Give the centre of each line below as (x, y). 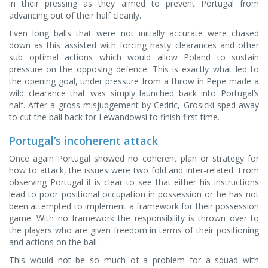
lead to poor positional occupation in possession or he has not (134, 194)
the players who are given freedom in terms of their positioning (134, 230)
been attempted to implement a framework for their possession (134, 206)
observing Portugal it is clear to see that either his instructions (134, 182)
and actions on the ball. (54, 242)
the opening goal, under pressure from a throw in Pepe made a (134, 81)
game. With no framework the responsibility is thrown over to (134, 218)
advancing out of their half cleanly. (75, 15)
